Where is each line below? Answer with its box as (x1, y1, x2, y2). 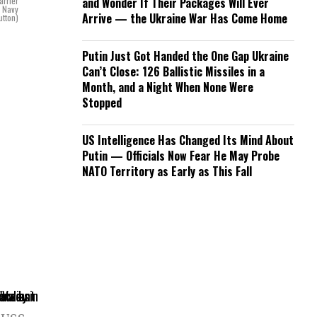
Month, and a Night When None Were (82, 79, 253, 96)
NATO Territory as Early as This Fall (82, 163, 252, 180)
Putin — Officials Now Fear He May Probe (82, 147, 279, 164)
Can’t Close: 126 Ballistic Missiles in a (82, 63, 265, 80)
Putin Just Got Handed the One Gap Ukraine (82, 47, 289, 64)
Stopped (82, 94, 122, 111)
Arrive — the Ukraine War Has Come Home (82, 10, 287, 27)
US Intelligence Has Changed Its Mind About (82, 132, 294, 149)
